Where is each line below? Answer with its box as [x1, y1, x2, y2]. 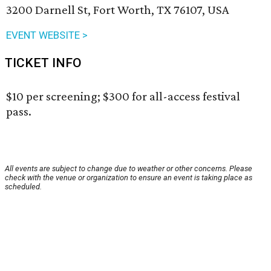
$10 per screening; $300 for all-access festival [6, 89, 240, 104]
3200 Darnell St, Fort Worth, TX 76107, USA [6, 2, 229, 18]
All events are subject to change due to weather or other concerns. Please [5, 164, 252, 174]
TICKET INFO [5, 56, 82, 71]
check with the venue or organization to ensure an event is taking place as [5, 173, 252, 183]
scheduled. [5, 182, 42, 192]
